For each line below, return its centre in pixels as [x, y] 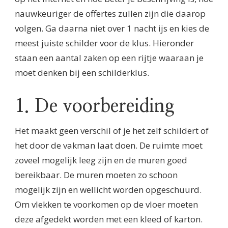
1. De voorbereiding [97, 107]
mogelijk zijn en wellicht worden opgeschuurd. [108, 190]
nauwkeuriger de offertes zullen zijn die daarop [110, 14]
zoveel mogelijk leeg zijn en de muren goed [101, 160]
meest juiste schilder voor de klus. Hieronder [104, 43]
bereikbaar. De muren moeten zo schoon [96, 175]
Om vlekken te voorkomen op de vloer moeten [106, 205]
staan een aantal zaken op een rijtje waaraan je [109, 58]
